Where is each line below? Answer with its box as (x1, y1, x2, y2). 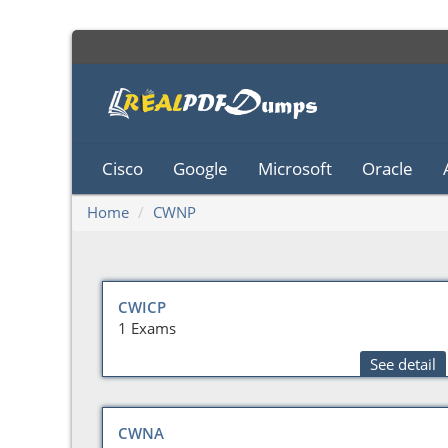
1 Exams (118, 318, 176, 338)
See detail (370, 354, 436, 374)
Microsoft (258, 157, 332, 180)
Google (173, 157, 228, 180)
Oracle (362, 157, 413, 180)
